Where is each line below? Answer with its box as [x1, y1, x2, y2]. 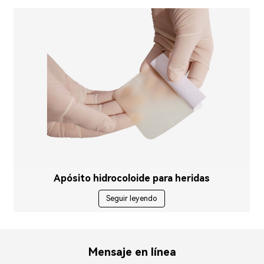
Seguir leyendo [106, 193, 158, 203]
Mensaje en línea [88, 246, 176, 259]
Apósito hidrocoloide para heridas [54, 173, 210, 184]
